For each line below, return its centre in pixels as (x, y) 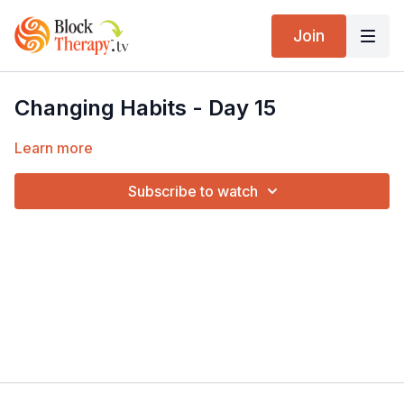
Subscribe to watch (193, 191)
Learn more (54, 148)
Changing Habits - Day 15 (145, 108)
